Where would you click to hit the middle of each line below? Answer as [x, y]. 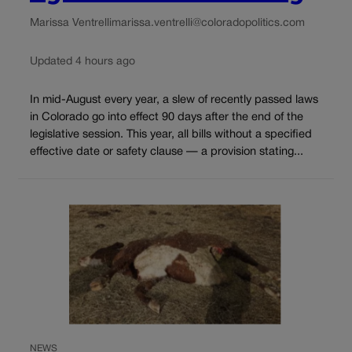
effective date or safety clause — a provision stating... [167, 152]
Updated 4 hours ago [82, 61]
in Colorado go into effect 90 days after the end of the [167, 118]
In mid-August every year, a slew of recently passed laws [174, 101]
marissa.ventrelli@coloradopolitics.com [208, 23]
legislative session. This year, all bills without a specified [171, 135]
